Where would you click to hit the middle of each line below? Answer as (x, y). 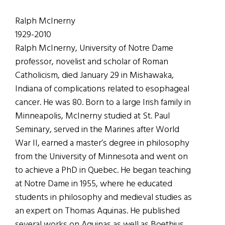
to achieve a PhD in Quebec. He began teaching (103, 170)
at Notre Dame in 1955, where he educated (94, 184)
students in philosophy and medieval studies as (103, 197)
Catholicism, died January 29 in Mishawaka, (94, 75)
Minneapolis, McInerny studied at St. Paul (92, 116)
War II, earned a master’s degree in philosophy (102, 143)
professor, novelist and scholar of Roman (92, 62)
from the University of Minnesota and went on (101, 157)
